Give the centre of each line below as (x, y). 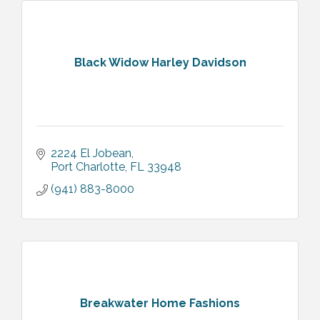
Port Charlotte (88, 166)
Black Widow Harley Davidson (160, 63)
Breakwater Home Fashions (160, 304)
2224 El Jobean (91, 153)
